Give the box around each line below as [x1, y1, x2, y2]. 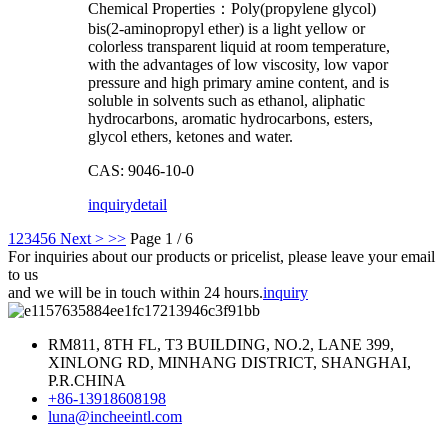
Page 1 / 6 [130, 229, 193, 247]
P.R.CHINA [48, 371, 126, 389]
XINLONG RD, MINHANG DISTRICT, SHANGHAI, [48, 353, 411, 371]
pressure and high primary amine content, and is [88, 73, 389, 91]
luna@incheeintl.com [48, 407, 182, 425]
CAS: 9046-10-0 [88, 161, 194, 179]
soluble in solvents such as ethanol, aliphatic [88, 91, 365, 109]
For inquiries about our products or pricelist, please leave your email [8, 247, 435, 265]
